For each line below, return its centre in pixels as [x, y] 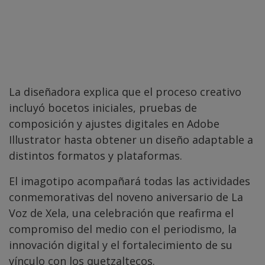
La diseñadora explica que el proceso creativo [125, 91]
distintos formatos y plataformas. [96, 155]
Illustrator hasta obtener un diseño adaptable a [131, 139]
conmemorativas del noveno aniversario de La [126, 197]
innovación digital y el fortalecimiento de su [121, 245]
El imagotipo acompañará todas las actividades [130, 181]
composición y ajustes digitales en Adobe [114, 123]
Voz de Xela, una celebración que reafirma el [121, 213]
